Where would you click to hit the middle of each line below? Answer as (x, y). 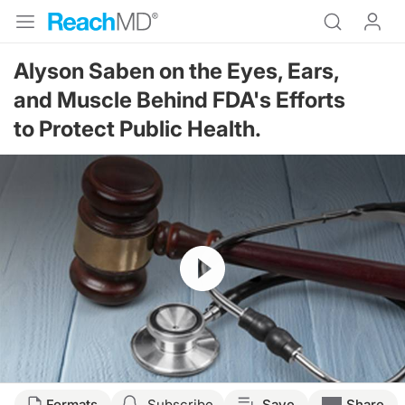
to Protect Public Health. (137, 129)
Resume (203, 254)
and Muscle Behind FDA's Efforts (179, 100)
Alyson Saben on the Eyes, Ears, (176, 71)
